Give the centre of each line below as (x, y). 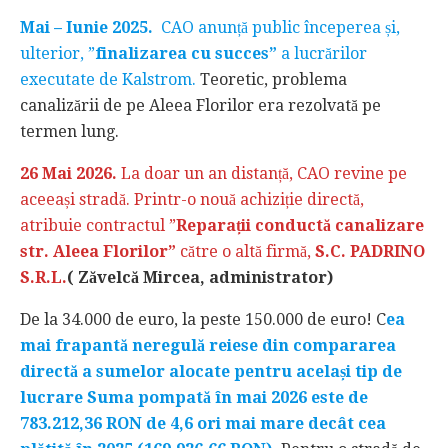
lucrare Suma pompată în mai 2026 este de (194, 397)
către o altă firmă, (245, 251)
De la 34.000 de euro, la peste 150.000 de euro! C (203, 319)
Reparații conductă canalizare (300, 225)
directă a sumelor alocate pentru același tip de (211, 371)
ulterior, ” (57, 53)
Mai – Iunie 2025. (88, 27)
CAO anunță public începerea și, (278, 27)
